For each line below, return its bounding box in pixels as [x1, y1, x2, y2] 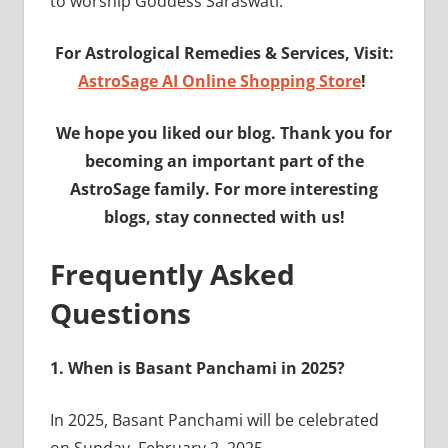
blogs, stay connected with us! [103, 205, 345, 228]
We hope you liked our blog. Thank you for [56, 121, 392, 144]
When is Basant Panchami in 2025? [67, 356, 345, 379]
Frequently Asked [49, 254, 295, 293]
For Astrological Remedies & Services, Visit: [54, 41, 394, 64]
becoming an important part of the [84, 149, 364, 172]
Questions [49, 293, 198, 332]
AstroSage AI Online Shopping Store [78, 69, 361, 92]
